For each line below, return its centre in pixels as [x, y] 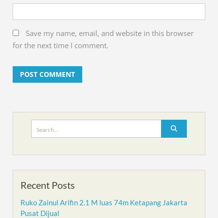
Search [42, 125]
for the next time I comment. [61, 45]
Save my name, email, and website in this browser [110, 33]
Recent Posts [48, 185]
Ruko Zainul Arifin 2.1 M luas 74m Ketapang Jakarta [104, 203]
